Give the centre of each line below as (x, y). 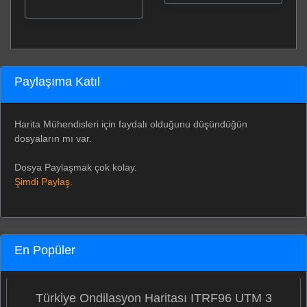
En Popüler (45, 250)
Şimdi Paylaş (42, 181)
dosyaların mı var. (53, 138)
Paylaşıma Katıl (57, 81)
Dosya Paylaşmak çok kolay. (76, 167)
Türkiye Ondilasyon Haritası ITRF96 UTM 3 (153, 298)
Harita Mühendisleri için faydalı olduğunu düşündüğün (131, 124)
